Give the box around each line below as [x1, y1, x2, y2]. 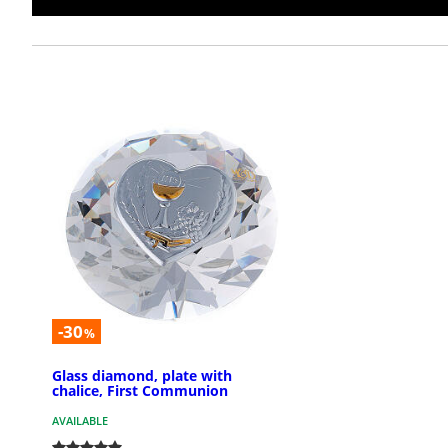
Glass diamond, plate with [52, 365, 232, 385]
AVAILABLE [52, 412, 108, 428]
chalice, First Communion [52, 380, 228, 400]
